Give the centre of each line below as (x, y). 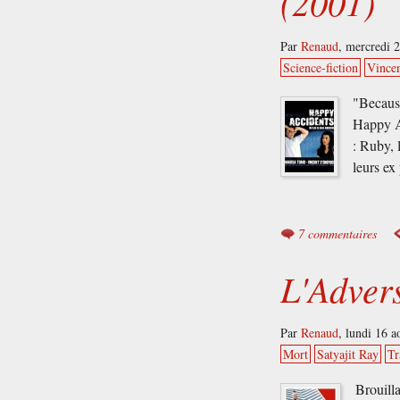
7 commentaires (338, 233)
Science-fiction (321, 67)
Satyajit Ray (348, 354)
